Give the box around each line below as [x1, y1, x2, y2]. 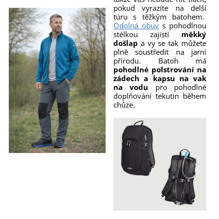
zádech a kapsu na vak [113, 73, 207, 83]
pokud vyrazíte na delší [113, 2, 207, 13]
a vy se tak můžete [137, 38, 207, 48]
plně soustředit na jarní [113, 46, 207, 57]
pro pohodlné [148, 82, 207, 92]
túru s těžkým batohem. [113, 11, 207, 22]
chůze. [113, 99, 137, 109]
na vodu [113, 82, 149, 92]
